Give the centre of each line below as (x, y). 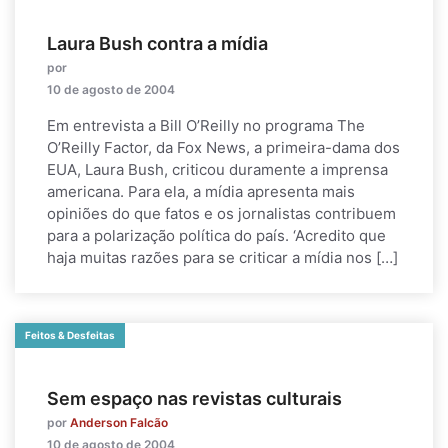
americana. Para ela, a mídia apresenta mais (201, 191)
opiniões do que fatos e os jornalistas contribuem (221, 213)
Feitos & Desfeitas (70, 335)
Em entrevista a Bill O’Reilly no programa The (206, 125)
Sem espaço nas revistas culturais (194, 398)
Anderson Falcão (119, 422)
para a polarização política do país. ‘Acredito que (216, 235)
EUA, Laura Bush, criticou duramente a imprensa (217, 169)
